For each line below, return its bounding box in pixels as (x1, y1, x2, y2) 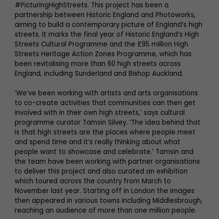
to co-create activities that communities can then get (15, 98, 196, 108)
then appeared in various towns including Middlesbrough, (15, 196, 202, 205)
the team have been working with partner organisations (15, 157, 200, 166)
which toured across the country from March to (15, 176, 171, 186)
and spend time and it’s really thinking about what (15, 137, 180, 147)
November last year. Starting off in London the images (15, 186, 195, 196)
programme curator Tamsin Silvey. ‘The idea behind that (15, 118, 200, 127)
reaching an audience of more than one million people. (15, 206, 197, 215)
